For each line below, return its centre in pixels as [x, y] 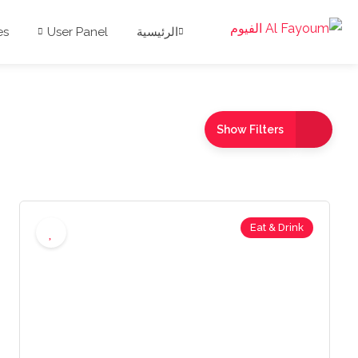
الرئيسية [157, 32]
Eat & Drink [277, 227]
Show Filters [250, 129]
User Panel [78, 32]
